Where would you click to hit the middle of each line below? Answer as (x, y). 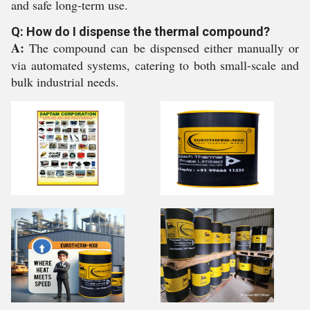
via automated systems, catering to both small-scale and (155, 65)
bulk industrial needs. (65, 82)
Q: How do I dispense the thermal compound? (140, 31)
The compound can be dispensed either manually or (162, 48)
